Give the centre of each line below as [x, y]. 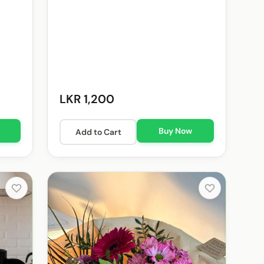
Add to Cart [98, 132]
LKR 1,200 [87, 99]
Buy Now [175, 131]
